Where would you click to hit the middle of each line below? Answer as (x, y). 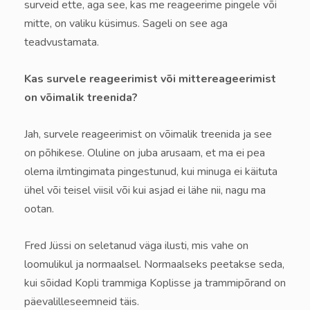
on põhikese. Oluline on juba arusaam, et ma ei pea (145, 153)
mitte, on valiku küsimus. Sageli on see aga (126, 24)
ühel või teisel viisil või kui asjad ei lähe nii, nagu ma (145, 191)
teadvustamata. (62, 43)
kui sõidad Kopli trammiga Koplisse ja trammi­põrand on (155, 283)
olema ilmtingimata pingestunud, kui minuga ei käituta (151, 172)
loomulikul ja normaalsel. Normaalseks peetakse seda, (154, 265)
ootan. (39, 209)
